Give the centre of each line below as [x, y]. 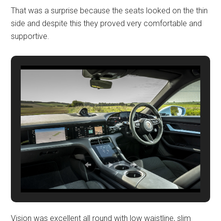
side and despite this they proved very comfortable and [107, 24]
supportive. [30, 37]
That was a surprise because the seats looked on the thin [110, 11]
